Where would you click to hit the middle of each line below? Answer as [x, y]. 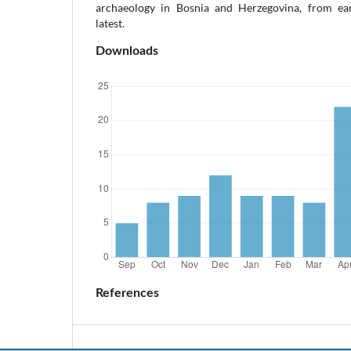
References [127, 293]
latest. [112, 23]
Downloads [127, 51]
